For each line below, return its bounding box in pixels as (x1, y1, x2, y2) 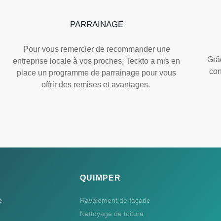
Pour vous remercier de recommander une (23, 44, 170, 53)
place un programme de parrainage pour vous (17, 68, 177, 77)
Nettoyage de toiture (80, 209, 144, 218)
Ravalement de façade (80, 196, 150, 204)
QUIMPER (80, 173, 121, 182)
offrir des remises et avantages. (41, 80, 152, 89)
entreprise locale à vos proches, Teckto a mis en (13, 56, 181, 65)
